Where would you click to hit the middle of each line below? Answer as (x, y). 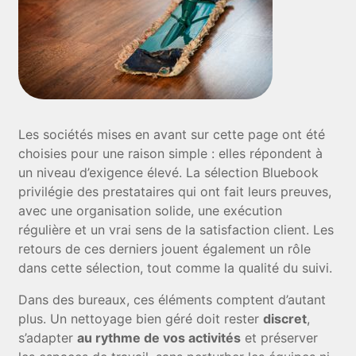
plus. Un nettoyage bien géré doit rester (141, 319)
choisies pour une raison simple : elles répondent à (171, 153)
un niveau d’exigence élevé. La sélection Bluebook (169, 172)
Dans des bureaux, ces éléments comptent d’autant (172, 300)
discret (285, 319)
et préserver (280, 338)
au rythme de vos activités (159, 338)
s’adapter (48, 338)
